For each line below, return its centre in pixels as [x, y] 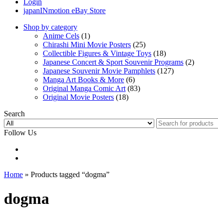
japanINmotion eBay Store [64, 11]
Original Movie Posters [78, 97]
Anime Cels [61, 36]
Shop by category [50, 27]
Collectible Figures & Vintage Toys [97, 54]
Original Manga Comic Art [84, 89]
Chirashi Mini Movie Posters [87, 45]
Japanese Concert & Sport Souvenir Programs [113, 62]
